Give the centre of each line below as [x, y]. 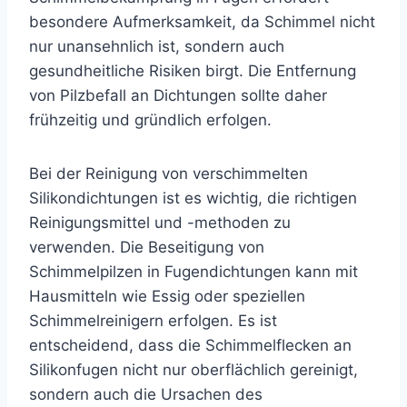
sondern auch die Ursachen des [146, 395]
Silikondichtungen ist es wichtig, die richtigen [193, 199]
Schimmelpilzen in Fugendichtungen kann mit [194, 272]
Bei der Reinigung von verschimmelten [169, 174]
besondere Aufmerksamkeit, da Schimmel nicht [202, 22]
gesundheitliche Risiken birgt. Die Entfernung [193, 71]
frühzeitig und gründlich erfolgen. [150, 120]
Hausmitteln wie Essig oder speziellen [167, 297]
